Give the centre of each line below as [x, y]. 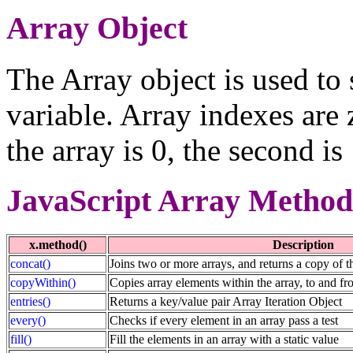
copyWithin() [43, 282]
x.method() [58, 244]
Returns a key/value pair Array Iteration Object [226, 301]
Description [303, 244]
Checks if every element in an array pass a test [224, 320]
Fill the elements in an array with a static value [224, 339]
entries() [30, 301]
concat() [30, 263]
